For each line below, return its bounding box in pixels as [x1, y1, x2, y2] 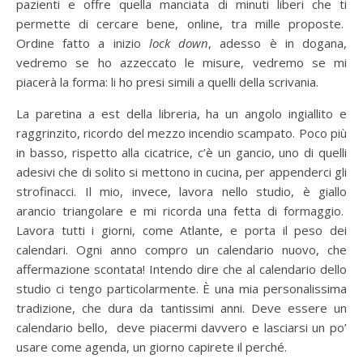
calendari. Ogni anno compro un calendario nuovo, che [16, 241, 347, 258]
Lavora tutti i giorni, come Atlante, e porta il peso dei [16, 221, 347, 238]
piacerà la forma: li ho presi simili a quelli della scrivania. [16, 73, 318, 90]
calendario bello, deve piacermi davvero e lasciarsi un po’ [16, 318, 347, 335]
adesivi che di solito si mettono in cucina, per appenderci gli [16, 163, 347, 180]
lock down [148, 34, 209, 51]
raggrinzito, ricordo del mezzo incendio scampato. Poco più [16, 124, 347, 141]
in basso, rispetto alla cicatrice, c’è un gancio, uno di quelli [16, 143, 347, 160]
